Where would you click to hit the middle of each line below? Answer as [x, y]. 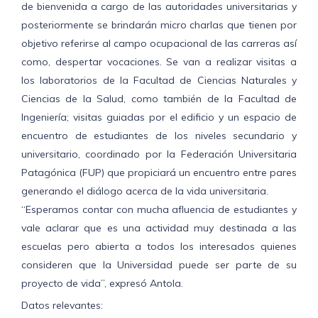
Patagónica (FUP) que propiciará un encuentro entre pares [159, 173]
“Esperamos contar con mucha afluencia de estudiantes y [159, 210]
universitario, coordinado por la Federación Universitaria [159, 154]
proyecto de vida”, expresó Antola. [102, 284]
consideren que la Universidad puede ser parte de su [159, 265]
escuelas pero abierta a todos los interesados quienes [159, 247]
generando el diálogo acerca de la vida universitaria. [145, 191]
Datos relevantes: [62, 306]
